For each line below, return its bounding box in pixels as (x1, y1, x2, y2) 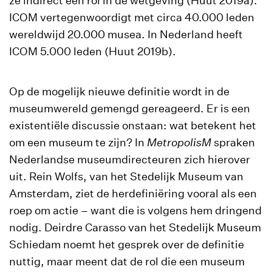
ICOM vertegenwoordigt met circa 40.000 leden (9, 11, 254, 24)
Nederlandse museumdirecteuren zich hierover (9, 153, 250, 166)
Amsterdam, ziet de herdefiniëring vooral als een (9, 187, 257, 200)
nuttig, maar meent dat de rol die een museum (9, 255, 245, 268)
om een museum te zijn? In (9, 136, 147, 149)
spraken (211, 136, 255, 149)
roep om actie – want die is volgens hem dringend (9, 204, 262, 217)
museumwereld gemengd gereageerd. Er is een (9, 102, 250, 115)
